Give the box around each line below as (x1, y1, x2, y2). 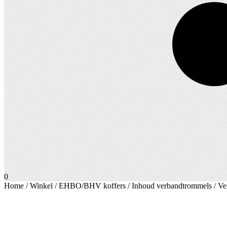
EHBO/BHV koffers (59, 181, 126, 190)
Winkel (30, 181, 53, 190)
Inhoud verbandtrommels (132, 181, 212, 190)
